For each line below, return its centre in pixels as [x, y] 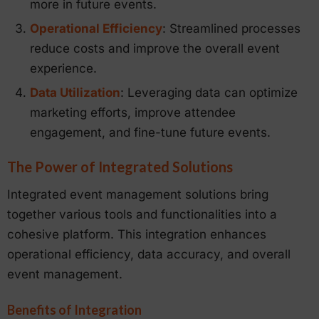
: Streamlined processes [231, 28]
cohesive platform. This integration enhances [137, 235]
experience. [63, 68]
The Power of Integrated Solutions [120, 166]
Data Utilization [75, 92]
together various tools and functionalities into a [142, 215]
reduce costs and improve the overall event [155, 48]
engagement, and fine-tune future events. [150, 132]
